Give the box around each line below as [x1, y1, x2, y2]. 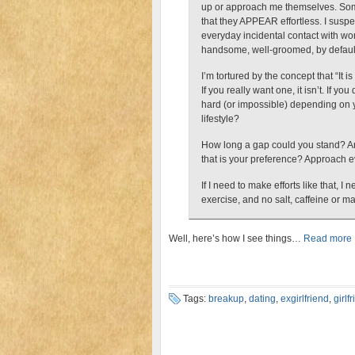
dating [249, 293, 276, 304]
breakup [208, 293, 244, 304]
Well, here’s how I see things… [169, 233, 303, 244]
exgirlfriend [281, 293, 329, 304]
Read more [303, 233, 352, 244]
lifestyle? [201, 113, 239, 124]
